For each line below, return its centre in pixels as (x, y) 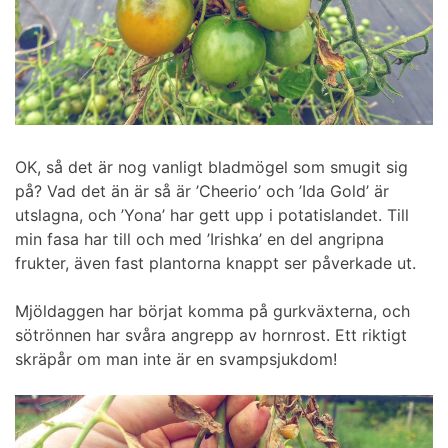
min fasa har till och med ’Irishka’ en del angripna (199, 239)
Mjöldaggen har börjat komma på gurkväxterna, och (212, 311)
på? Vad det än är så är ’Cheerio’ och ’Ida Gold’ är (202, 191)
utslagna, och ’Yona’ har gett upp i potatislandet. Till (212, 215)
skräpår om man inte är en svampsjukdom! (176, 359)
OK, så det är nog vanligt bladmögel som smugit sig (211, 167)
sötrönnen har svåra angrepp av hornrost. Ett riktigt (211, 335)
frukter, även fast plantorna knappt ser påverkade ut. (215, 263)
